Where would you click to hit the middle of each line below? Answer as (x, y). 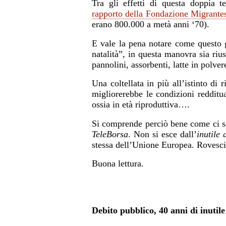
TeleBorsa (110, 134)
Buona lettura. (118, 164)
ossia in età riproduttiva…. (141, 105)
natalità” (107, 54)
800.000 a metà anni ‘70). (162, 24)
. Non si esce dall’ (163, 134)
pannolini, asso (119, 64)
